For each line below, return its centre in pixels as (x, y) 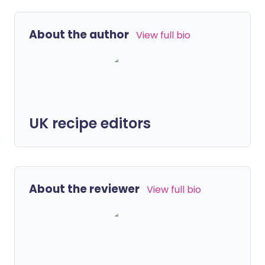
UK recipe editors (90, 123)
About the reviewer (84, 189)
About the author (79, 35)
